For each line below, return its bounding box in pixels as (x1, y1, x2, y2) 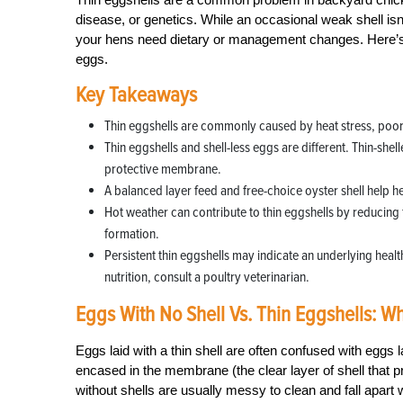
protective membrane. (104, 160, 221, 178)
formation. (104, 225, 159, 243)
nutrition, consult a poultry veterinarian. (104, 268, 309, 286)
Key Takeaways (76, 82, 197, 108)
